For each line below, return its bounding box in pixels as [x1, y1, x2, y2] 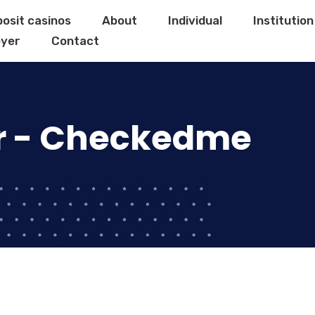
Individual [168, 13, 222, 27]
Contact [51, 34, 99, 48]
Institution [253, 13, 314, 27]
